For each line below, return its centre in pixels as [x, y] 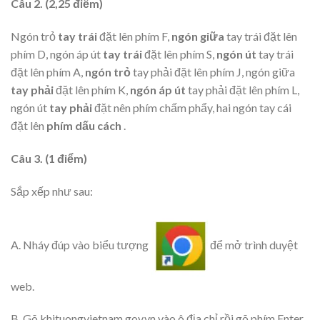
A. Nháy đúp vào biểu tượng [81, 244]
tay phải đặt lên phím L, [244, 90]
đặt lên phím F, [135, 36]
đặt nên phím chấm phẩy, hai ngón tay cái [193, 108]
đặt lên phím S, [180, 54]
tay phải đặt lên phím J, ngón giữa [214, 72]
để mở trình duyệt [253, 244]
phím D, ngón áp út [57, 54]
